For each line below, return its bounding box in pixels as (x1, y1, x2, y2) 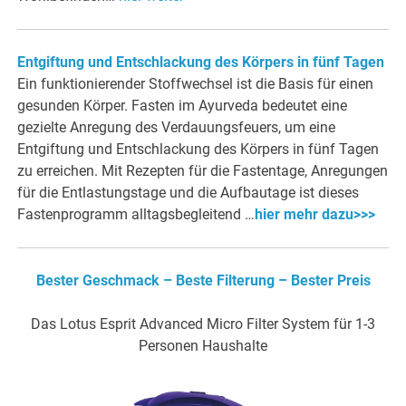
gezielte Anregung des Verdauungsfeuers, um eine (17, 119, 336, 137)
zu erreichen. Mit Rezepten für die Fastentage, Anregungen (17, 162, 389, 180)
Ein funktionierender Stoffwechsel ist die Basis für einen (17, 75, 374, 93)
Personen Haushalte (139, 337, 267, 355)
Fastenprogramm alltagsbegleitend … (17, 206, 256, 224)
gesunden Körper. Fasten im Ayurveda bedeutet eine (17, 97, 348, 115)
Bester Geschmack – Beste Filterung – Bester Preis (35, 272, 371, 290)
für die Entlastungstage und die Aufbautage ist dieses (17, 184, 360, 202)
